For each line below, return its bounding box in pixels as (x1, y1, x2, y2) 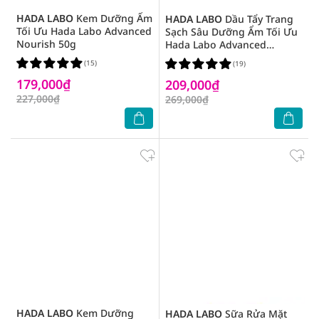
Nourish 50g (16, 37, 76, 51)
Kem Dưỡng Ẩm (73, 11, 152, 25)
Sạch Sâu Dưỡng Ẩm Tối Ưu (165, 25, 298, 38)
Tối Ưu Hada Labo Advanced (16, 24, 152, 38)
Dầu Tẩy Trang (222, 12, 293, 26)
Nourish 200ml (165, 51, 236, 64)
